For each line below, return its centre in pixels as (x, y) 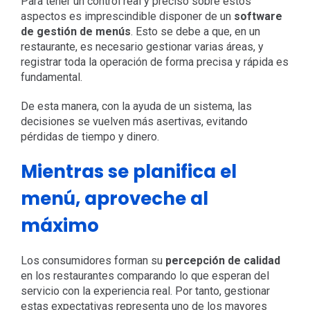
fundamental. (51, 77)
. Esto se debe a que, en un (195, 31)
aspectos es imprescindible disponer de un (127, 16)
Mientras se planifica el (128, 171)
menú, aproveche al (114, 198)
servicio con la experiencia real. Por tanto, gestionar (145, 291)
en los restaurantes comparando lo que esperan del (145, 275)
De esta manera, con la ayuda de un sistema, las (136, 106)
